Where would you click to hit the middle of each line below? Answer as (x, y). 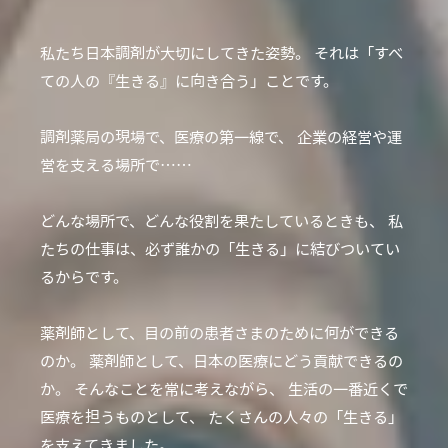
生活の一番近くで (346, 389)
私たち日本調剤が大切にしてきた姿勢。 (175, 53)
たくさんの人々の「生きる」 (303, 417)
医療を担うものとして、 (122, 417)
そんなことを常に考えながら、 (177, 389)
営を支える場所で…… (116, 165)
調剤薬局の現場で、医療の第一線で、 (166, 137)
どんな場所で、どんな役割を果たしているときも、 (212, 221)
